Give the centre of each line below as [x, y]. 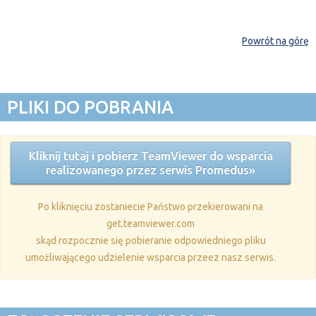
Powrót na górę [275, 41]
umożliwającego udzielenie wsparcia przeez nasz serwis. [151, 257]
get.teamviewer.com [151, 223]
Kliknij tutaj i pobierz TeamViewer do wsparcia [151, 156]
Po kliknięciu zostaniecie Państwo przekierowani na [151, 206]
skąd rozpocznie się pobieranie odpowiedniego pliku [151, 240]
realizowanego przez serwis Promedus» [151, 170]
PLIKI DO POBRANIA [90, 107]
